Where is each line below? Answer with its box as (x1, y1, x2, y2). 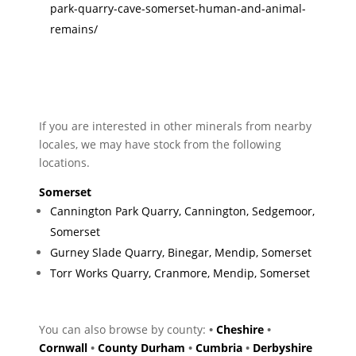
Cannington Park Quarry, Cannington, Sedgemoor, (50, 203, 315, 219)
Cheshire (216, 321, 265, 337)
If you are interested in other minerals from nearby (39, 118, 312, 133)
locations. (39, 154, 91, 170)
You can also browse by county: (39, 321, 210, 337)
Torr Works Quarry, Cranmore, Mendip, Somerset (50, 265, 311, 281)
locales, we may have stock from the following (39, 136, 282, 152)
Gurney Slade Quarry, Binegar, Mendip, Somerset (50, 244, 312, 260)
